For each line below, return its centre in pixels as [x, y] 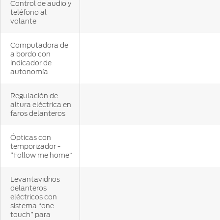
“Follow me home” [41, 155]
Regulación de [34, 96]
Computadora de [39, 45]
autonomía [29, 72]
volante [23, 21]
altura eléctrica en [41, 105]
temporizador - [35, 147]
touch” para [30, 215]
